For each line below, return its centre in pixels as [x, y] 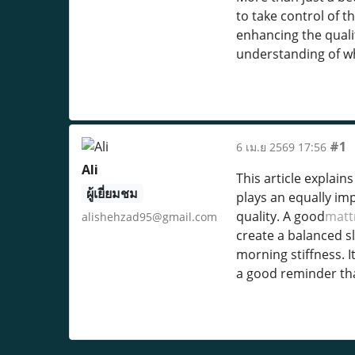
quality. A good [280, 216]
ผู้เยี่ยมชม [113, 193]
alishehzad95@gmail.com [149, 217]
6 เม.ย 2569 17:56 [281, 147]
